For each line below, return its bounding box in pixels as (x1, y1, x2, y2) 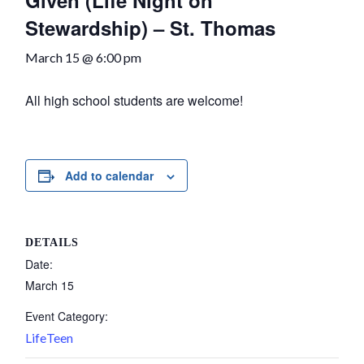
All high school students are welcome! (25, 91, 243, 110)
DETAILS (25, 236, 79, 249)
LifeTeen (25, 331, 73, 346)
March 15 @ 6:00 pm (25, 50, 141, 66)
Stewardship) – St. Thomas (25, 14, 275, 42)
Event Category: (25, 308, 108, 325)
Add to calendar (65, 167, 154, 184)
